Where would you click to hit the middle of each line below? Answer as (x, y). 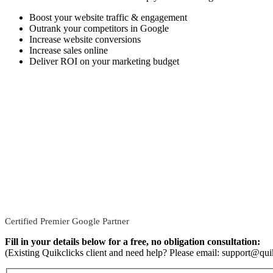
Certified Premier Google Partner (67, 221)
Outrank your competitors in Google (99, 28)
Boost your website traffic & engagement (108, 17)
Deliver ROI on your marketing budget (104, 61)
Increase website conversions (85, 39)
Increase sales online (69, 50)
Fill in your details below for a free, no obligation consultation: (133, 242)
